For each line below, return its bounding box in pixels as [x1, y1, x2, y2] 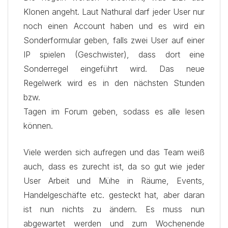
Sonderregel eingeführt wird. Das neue [23, 64, 205, 74]
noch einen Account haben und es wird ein [23, 21, 205, 31]
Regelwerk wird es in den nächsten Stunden [23, 78, 205, 88]
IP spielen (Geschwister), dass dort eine [23, 49, 205, 60]
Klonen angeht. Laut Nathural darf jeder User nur [23, 7, 205, 17]
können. [23, 121, 53, 131]
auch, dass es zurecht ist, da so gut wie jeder [23, 161, 205, 172]
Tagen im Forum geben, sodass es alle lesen [23, 106, 205, 117]
